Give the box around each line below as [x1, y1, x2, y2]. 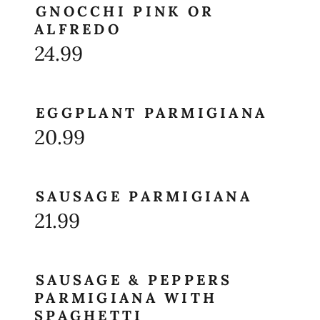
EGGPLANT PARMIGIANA [36, 104, 268, 121]
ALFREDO [34, 20, 121, 38]
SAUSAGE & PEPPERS [36, 271, 233, 289]
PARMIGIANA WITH [34, 289, 218, 306]
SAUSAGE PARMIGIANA [36, 187, 253, 205]
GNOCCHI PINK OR [36, 2, 215, 20]
